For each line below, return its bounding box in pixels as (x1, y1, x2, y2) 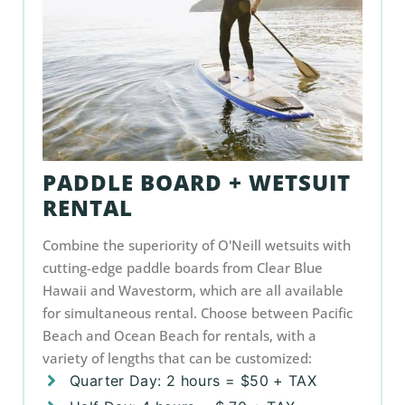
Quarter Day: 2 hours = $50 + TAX (70, 372, 317, 390)
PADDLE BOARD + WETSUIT (42, 167, 351, 197)
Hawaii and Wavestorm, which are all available (42, 281, 344, 299)
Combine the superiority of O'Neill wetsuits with (42, 236, 351, 254)
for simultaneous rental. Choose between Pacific (42, 304, 353, 322)
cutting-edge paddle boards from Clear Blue (42, 259, 323, 277)
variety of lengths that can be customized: (42, 349, 312, 367)
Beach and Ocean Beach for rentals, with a (42, 326, 316, 344)
